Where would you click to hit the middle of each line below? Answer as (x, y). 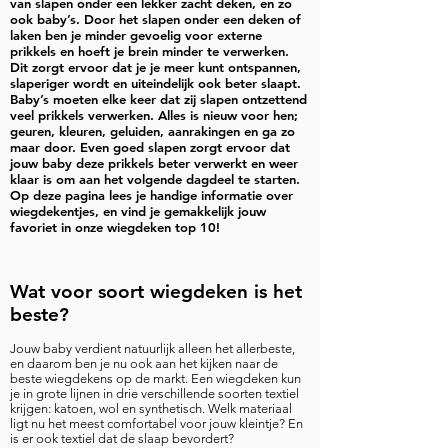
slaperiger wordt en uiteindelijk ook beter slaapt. (155, 83)
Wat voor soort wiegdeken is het (156, 291)
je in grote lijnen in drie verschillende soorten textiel (154, 393)
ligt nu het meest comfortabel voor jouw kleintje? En (156, 423)
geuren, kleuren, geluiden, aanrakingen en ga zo (152, 131)
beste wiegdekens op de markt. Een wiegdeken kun (155, 378)
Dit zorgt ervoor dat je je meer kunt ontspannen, (155, 67)
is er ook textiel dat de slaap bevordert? (122, 438)
